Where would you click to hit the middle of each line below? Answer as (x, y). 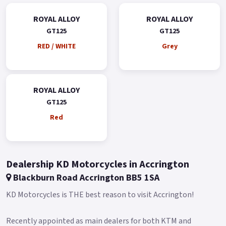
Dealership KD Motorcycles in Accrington (98, 164)
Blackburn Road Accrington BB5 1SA (85, 178)
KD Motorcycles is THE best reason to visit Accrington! (100, 194)
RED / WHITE (56, 46)
